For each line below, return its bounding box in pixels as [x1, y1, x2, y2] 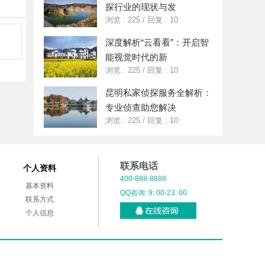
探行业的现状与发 [105, 2, 176, 12]
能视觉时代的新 [105, 52, 167, 62]
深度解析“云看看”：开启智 [105, 37, 209, 47]
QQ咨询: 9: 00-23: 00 [120, 189, 187, 197]
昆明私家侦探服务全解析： [105, 88, 212, 98]
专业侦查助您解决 [105, 102, 176, 112]
